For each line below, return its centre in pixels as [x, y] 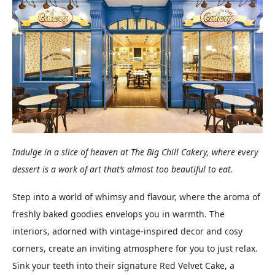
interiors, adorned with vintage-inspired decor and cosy [127, 231]
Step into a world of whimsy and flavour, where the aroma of [136, 197]
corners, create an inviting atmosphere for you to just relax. [135, 249]
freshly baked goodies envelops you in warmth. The [118, 214]
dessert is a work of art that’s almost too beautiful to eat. [123, 169]
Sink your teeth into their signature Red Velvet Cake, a [123, 266]
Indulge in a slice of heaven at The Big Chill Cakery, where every [135, 152]
